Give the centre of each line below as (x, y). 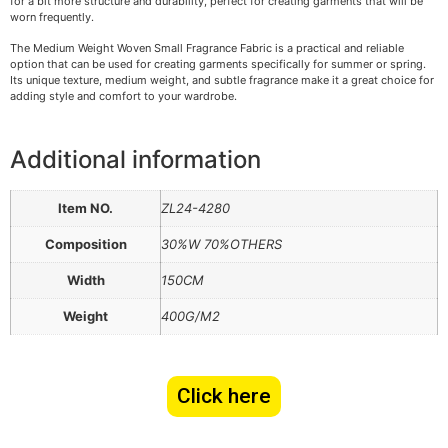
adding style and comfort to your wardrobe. (123, 95)
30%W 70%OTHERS (221, 243)
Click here (224, 395)
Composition (85, 243)
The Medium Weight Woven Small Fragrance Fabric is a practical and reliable (207, 47)
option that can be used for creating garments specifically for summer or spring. (218, 63)
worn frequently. (52, 17)
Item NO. (85, 207)
